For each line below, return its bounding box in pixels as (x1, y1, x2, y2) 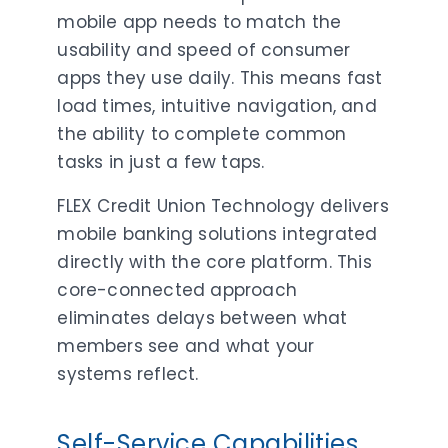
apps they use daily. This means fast (57, 65, 383, 90)
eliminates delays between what (57, 305, 348, 330)
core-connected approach (57, 277, 298, 302)
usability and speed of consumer (57, 37, 351, 62)
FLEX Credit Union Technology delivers (57, 193, 389, 218)
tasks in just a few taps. (57, 149, 265, 174)
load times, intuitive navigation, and (57, 93, 377, 118)
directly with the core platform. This (57, 249, 372, 274)
